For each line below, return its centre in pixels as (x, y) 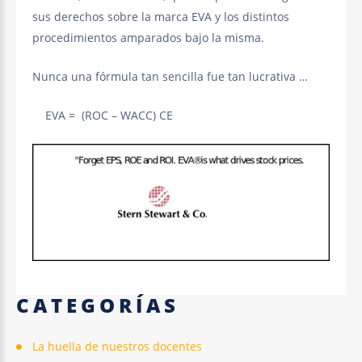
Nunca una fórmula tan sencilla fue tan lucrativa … (170, 77)
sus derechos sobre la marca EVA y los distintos (161, 17)
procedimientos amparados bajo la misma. (148, 38)
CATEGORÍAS (98, 305)
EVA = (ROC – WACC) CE (103, 116)
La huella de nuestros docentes (117, 347)
